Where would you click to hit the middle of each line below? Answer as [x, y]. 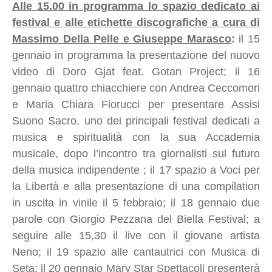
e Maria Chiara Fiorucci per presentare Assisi [136, 104]
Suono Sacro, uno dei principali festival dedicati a [136, 121]
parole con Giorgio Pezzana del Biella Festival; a [136, 219]
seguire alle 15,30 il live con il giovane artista [136, 235]
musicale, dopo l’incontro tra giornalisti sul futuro [136, 153]
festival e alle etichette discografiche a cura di [136, 22]
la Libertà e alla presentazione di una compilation [136, 186]
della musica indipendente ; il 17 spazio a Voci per [136, 170]
